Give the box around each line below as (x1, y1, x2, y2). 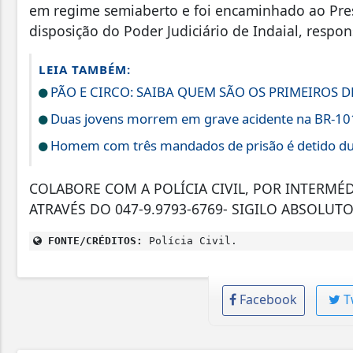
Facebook (240, 291, 298, 309)
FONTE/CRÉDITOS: (42, 235, 143, 247)
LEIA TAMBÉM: (39, 61, 131, 78)
